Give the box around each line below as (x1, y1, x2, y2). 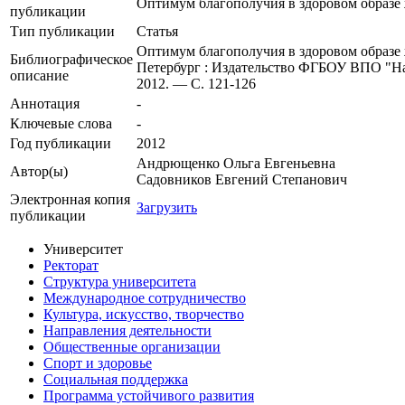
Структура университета (43, 274, 196, 290)
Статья (137, 24, 178, 40)
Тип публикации (10, 24, 115, 40)
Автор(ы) (10, 164, 68, 180)
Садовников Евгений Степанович (137, 172, 347, 188)
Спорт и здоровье (43, 355, 152, 372)
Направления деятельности (43, 323, 212, 339)
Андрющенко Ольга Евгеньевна (137, 155, 335, 172)
